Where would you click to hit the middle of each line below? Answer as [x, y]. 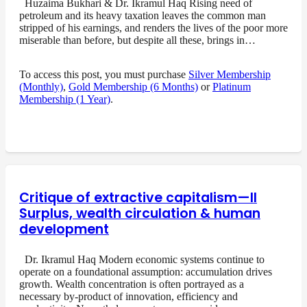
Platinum [232, 86]
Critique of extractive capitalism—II [138, 197]
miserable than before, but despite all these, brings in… [137, 40]
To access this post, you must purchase [104, 74]
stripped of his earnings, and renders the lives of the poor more [153, 27]
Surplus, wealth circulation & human [140, 213]
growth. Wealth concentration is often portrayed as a [132, 284]
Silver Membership [230, 74]
